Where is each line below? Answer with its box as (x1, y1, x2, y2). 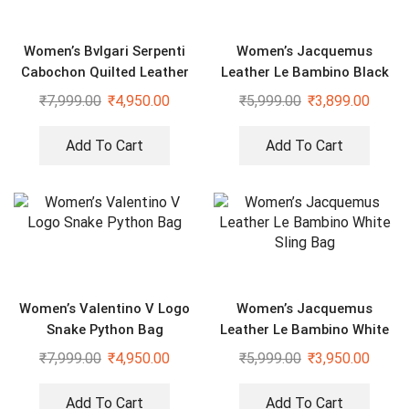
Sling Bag (274, 342, 335, 360)
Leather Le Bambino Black (220, 64, 389, 81)
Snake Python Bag (46, 321, 163, 339)
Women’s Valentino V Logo (19, 300, 190, 318)
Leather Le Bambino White (220, 321, 389, 339)
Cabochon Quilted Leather (20, 64, 189, 81)
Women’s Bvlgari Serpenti (24, 43, 185, 60)
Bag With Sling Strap (238, 85, 371, 102)
